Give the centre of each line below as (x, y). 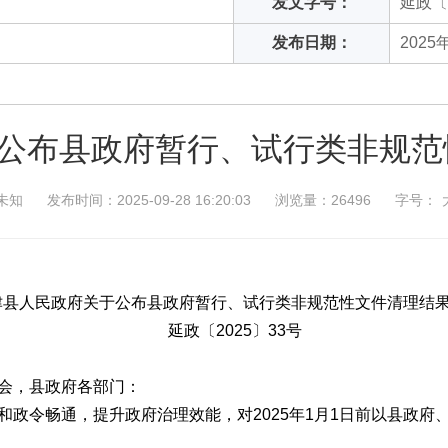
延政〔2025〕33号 (235, 330)
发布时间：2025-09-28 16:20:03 (149, 200)
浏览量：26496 (323, 200)
